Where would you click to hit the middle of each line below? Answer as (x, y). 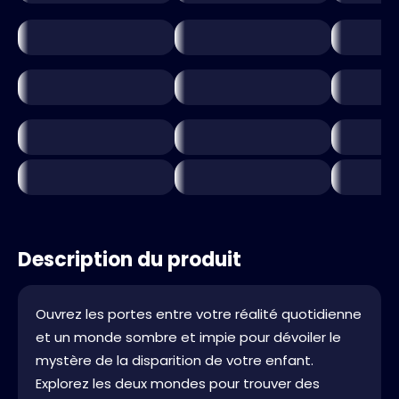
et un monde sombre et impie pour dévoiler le (188, 337)
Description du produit (130, 260)
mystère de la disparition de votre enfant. (175, 360)
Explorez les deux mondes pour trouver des (178, 383)
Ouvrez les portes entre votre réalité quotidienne (199, 314)
